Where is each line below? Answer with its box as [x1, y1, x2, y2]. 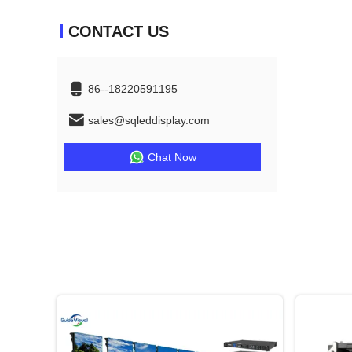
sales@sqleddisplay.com [88, 114, 210, 126]
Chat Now [148, 151, 196, 163]
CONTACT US [68, 23, 169, 40]
